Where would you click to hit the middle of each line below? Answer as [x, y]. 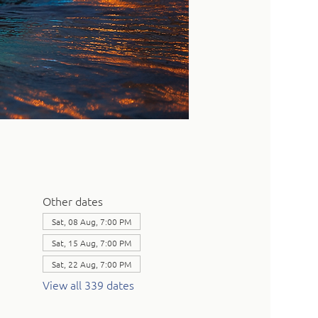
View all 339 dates [88, 284]
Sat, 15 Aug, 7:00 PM [91, 242]
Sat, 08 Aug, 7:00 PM [91, 221]
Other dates [72, 201]
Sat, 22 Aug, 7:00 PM [91, 264]
